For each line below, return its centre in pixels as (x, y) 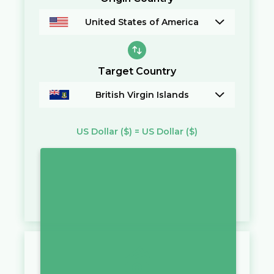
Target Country (137, 71)
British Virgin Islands (142, 94)
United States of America (142, 22)
